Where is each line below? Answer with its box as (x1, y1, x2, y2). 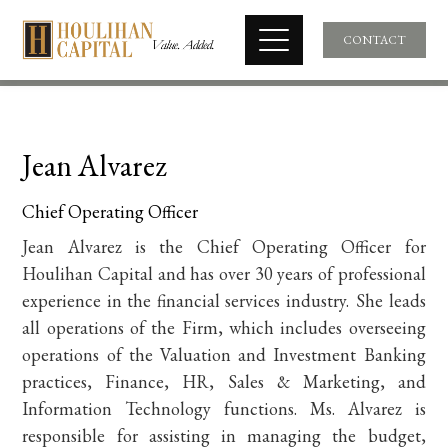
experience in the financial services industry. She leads (22, 289, 426, 312)
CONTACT (342, 32, 406, 48)
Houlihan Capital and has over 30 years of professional (22, 262, 426, 285)
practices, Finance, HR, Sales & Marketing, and (22, 370, 426, 393)
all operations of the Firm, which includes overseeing (22, 316, 426, 339)
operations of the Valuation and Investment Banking (22, 343, 426, 366)
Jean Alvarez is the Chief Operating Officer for (22, 235, 426, 258)
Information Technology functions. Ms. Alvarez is (22, 397, 426, 420)
